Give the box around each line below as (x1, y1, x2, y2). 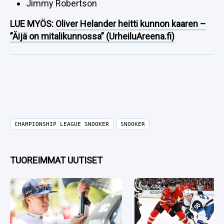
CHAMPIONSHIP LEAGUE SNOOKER (14, 121, 109, 127)
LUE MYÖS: (10, 18, 55, 29)
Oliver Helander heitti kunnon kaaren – (55, 18, 206, 29)
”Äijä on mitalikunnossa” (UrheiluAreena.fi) (10, 31, 174, 41)
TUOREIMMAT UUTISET (10, 155, 102, 165)
